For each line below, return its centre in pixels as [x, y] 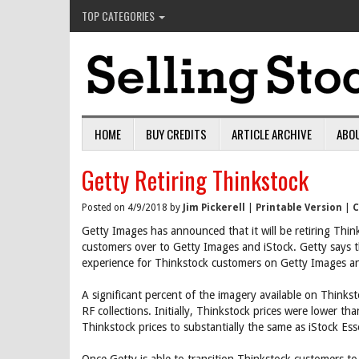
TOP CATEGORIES [119, 16]
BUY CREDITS [176, 134]
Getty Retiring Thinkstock [195, 180]
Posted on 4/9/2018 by [132, 208]
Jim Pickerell [214, 208]
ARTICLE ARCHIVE [272, 134]
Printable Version [299, 208]
